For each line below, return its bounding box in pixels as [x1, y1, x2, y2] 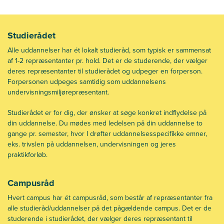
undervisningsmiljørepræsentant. [7, 86, 109, 97]
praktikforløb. [7, 149, 47, 160]
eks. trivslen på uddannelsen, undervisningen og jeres [7, 138, 176, 149]
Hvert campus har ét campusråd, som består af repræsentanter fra [7, 192, 212, 203]
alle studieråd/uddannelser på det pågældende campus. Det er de [7, 202, 211, 213]
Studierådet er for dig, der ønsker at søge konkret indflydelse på [7, 107, 206, 118]
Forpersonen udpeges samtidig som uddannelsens [7, 76, 166, 87]
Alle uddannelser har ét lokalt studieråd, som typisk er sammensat [7, 44, 211, 55]
